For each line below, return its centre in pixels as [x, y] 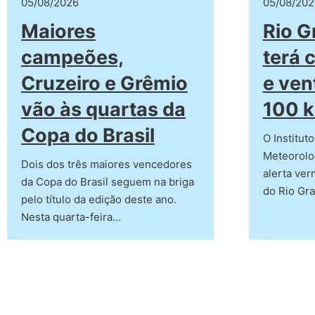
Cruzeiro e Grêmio [104, 84]
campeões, [72, 58]
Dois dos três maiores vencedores [107, 165]
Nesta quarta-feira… [71, 217]
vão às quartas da [103, 110]
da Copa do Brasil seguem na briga [108, 182]
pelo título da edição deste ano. [99, 200]
